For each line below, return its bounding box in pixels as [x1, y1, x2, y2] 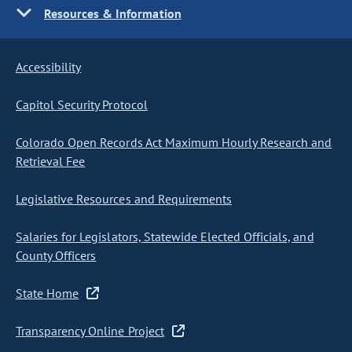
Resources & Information [44, 5, 181, 21]
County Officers [16, 247, 97, 263]
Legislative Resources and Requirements [16, 191, 232, 207]
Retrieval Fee [16, 153, 86, 169]
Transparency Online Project [16, 323, 164, 339]
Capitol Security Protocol [16, 97, 148, 112]
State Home [16, 285, 79, 301]
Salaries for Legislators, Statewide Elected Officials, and [16, 229, 314, 244]
